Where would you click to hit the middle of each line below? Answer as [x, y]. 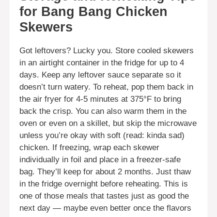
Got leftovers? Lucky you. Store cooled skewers [107, 50]
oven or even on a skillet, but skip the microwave [108, 123]
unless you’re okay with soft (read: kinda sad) [102, 135]
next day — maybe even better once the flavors [105, 208]
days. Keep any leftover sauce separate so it [100, 75]
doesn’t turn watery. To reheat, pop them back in [106, 87]
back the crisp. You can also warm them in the [103, 111]
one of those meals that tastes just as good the [104, 196]
